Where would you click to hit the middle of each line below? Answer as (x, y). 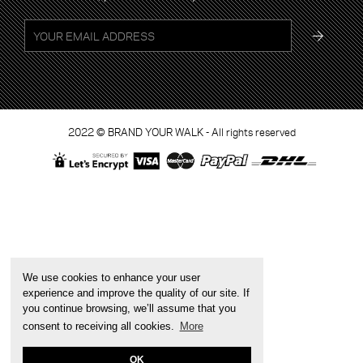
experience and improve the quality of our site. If (136, 293)
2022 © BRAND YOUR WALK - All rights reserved (181, 132)
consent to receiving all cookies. (100, 327)
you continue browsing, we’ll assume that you (129, 309)
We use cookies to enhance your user (111, 278)
